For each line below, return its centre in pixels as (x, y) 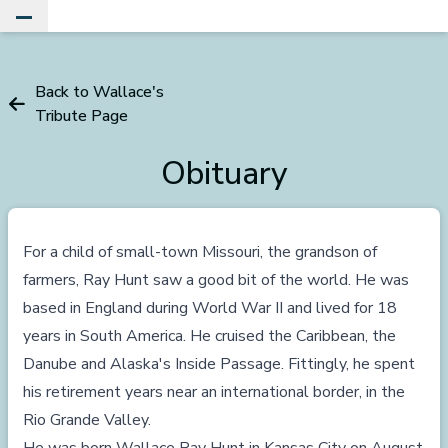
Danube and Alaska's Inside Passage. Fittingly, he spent (219, 364)
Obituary (224, 173)
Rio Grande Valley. (87, 420)
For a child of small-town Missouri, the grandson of (200, 252)
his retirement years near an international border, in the (214, 392)
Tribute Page (81, 116)
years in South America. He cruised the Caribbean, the (209, 336)
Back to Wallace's (99, 92)
